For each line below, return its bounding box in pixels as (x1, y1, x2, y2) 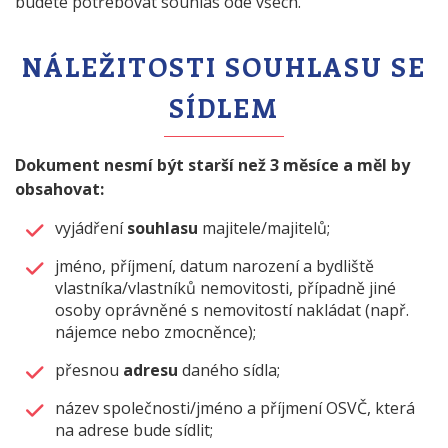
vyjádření (55, 217, 127, 240)
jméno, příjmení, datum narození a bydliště (55, 255, 374, 278)
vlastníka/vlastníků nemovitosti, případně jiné (55, 277, 396, 300)
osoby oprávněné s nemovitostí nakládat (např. (55, 299, 409, 322)
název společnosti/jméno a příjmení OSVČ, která (55, 397, 415, 420)
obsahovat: (15, 178, 104, 201)
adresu (123, 359, 178, 382)
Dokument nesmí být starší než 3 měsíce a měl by (15, 154, 410, 177)
